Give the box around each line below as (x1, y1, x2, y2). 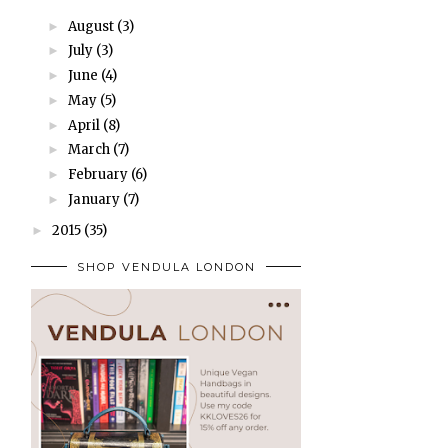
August (67, 17, 114, 35)
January (67, 190, 120, 208)
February (67, 166, 128, 184)
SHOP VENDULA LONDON (76, 260, 256, 275)
